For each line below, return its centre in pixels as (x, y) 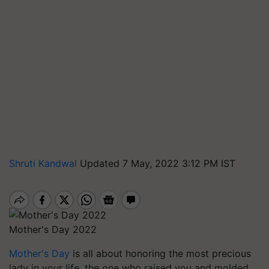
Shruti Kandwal (44, 163)
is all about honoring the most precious (160, 253)
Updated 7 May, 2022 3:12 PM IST (158, 163)
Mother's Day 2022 (53, 229)
